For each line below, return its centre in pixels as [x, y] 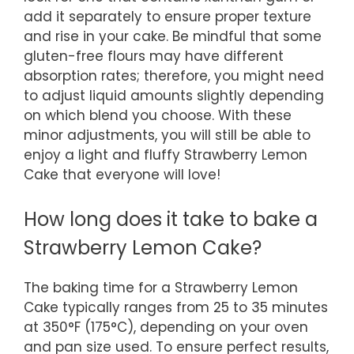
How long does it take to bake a [171, 219]
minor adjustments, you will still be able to [167, 136]
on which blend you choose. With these [158, 116]
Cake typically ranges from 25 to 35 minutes [176, 307]
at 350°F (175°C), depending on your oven [166, 327]
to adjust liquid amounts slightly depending [174, 96]
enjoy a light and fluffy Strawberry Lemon [166, 155]
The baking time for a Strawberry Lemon [161, 287]
